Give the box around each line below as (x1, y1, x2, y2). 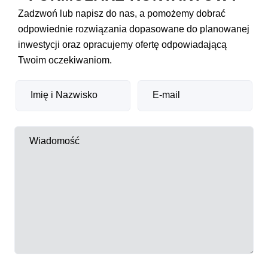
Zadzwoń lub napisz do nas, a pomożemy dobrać (18, 8, 226, 19)
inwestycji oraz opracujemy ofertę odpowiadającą (18, 39, 227, 50)
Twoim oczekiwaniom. (18, 54, 112, 65)
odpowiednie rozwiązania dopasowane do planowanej (18, 23, 249, 34)
